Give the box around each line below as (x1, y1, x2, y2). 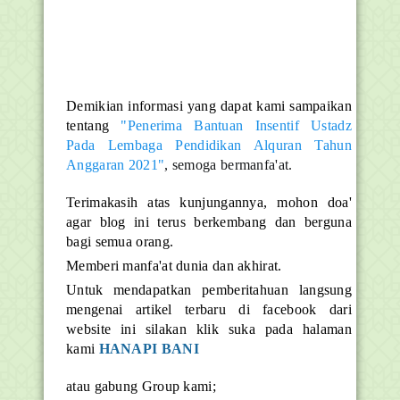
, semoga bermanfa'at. (164, 157, 296, 172)
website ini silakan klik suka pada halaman (66, 321, 352, 337)
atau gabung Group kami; (66, 379, 216, 394)
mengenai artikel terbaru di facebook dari (66, 302, 352, 317)
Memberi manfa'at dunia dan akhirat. (66, 258, 282, 273)
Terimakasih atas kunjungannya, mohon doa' (66, 195, 352, 210)
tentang (66, 118, 110, 133)
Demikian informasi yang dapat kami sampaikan (66, 98, 352, 113)
